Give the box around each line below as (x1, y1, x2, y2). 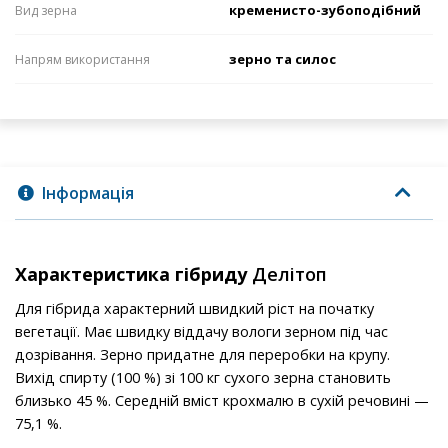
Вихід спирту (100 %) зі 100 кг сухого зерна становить (15, 368, 391, 388)
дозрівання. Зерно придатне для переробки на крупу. (15, 345, 390, 365)
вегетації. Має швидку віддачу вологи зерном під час (15, 322, 388, 342)
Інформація (42, 182, 134, 205)
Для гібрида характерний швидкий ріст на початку (15, 299, 374, 319)
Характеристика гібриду (15, 262, 247, 287)
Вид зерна (15, 2, 77, 20)
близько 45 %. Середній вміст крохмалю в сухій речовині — (15, 391, 429, 411)
